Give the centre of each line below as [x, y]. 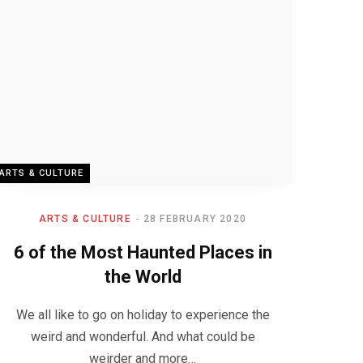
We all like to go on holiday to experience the [143, 315]
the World [143, 277]
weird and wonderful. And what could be [143, 337]
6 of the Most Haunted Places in [143, 252]
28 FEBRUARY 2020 [194, 219]
